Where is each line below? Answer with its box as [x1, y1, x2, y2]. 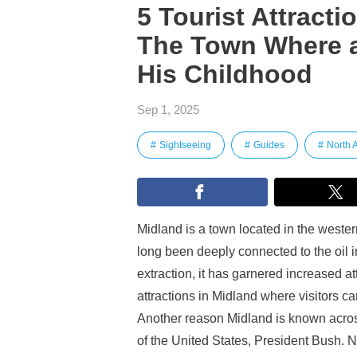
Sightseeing [159, 139, 211, 151]
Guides [253, 139, 284, 151]
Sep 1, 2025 [137, 103, 199, 116]
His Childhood [137, 60, 312, 88]
